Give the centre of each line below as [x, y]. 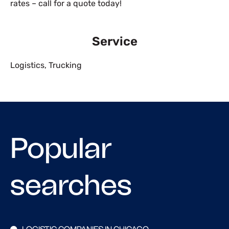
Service [114, 41]
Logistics [27, 65]
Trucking [65, 65]
